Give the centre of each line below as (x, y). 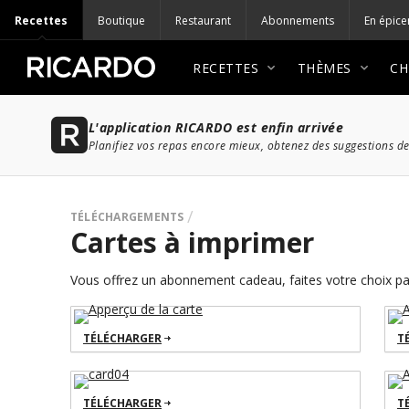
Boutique (121, 20)
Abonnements (298, 20)
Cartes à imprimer (192, 242)
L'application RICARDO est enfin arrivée (215, 127)
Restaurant (203, 20)
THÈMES (324, 68)
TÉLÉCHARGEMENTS (127, 217)
